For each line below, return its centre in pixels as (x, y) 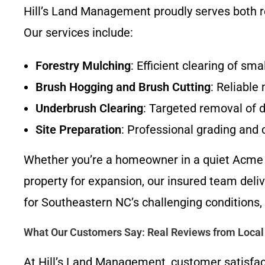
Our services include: (78, 33)
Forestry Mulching (83, 66)
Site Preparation (78, 130)
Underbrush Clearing (89, 108)
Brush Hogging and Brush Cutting (123, 87)
